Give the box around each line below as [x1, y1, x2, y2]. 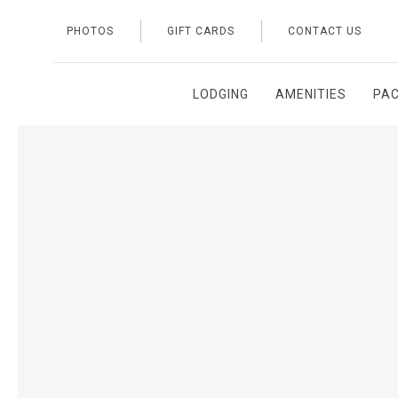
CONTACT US [288, 25, 362, 37]
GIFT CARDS [167, 25, 235, 37]
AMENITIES [275, 87, 346, 101]
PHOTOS [67, 25, 114, 37]
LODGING [193, 87, 249, 101]
